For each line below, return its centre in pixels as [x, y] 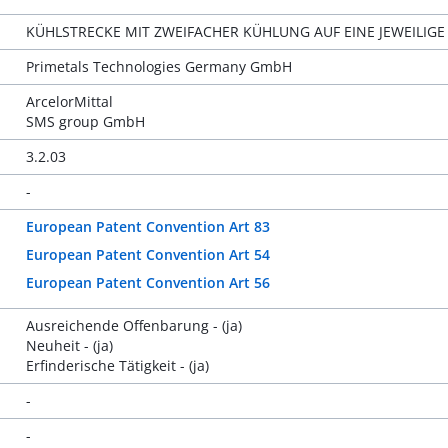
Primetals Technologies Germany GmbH [158, 66]
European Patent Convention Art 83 [147, 226]
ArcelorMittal [69, 101]
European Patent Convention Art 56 [147, 282]
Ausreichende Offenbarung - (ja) [133, 325]
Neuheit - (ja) [69, 345]
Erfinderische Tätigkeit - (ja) [117, 365]
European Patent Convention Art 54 [147, 254]
